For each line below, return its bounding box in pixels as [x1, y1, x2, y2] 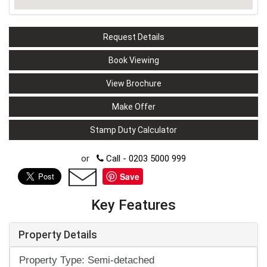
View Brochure [105, 79, 162, 89]
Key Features [91, 197, 176, 214]
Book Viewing [108, 55, 159, 66]
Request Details [103, 32, 164, 42]
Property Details [18, 228, 97, 241]
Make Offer [111, 102, 156, 112]
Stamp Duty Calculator [90, 125, 177, 135]
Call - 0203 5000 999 [104, 153, 186, 164]
